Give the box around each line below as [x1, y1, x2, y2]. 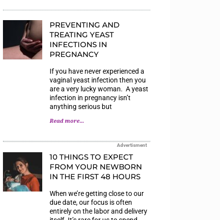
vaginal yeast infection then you [50, 76, 146, 84]
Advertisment [117, 142, 147, 148]
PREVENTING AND [50, 20, 119, 29]
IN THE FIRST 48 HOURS [50, 171, 140, 181]
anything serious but [50, 102, 112, 110]
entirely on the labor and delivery [50, 207, 147, 215]
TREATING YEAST [50, 29, 114, 39]
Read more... [50, 117, 84, 124]
